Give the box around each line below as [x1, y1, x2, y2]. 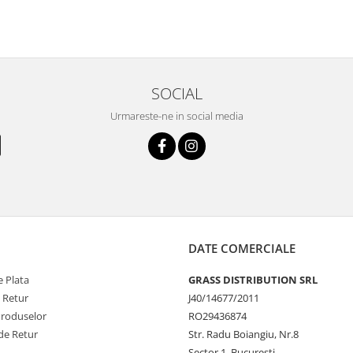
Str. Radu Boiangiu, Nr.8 [188, 327, 299, 342]
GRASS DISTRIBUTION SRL [188, 273, 318, 288]
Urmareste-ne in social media [110, 109, 243, 124]
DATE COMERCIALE [188, 240, 295, 257]
